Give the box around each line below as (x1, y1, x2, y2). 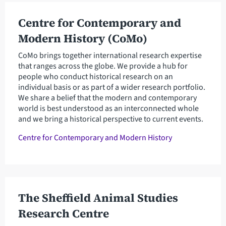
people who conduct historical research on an (18, 71, 173, 83)
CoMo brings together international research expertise (18, 50, 202, 62)
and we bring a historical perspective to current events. (18, 114, 203, 125)
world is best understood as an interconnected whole (18, 103, 199, 115)
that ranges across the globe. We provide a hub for (18, 61, 188, 72)
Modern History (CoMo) (18, 31, 147, 47)
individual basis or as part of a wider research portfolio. (18, 82, 205, 93)
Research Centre (18, 205, 109, 221)
